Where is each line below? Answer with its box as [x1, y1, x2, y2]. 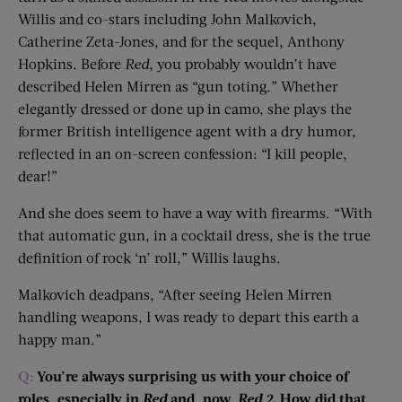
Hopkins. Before [18, 54, 125, 72]
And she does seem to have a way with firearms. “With [18, 203, 372, 221]
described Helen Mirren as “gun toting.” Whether [18, 76, 338, 94]
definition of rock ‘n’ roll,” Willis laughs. [18, 248, 281, 266]
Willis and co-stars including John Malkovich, [18, 9, 317, 27]
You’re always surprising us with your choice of [33, 366, 348, 384]
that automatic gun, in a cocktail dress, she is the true [18, 225, 371, 243]
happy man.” [18, 329, 101, 347]
